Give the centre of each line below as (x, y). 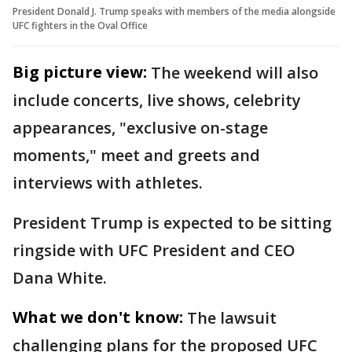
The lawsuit (232, 317)
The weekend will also (235, 72)
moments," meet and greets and (136, 155)
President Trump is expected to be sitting (172, 222)
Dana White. (62, 277)
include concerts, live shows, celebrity (157, 100)
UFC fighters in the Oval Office (80, 25)
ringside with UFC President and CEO (154, 250)
